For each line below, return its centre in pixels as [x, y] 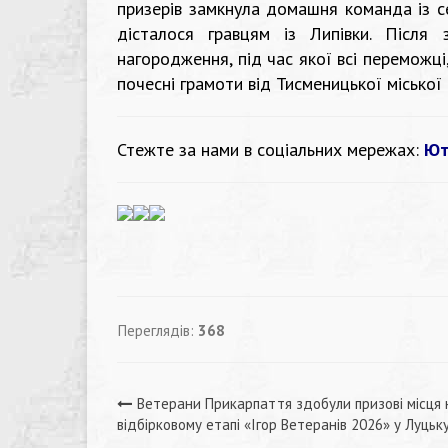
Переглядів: [157, 329]
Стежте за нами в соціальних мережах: [270, 149]
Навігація [204, 414]
